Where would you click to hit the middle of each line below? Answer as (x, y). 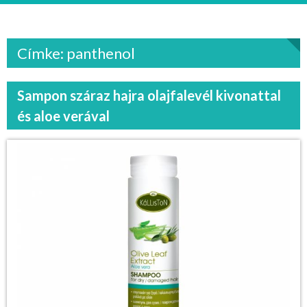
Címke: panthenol (76, 53)
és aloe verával (63, 116)
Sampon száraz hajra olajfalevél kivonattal (149, 95)
